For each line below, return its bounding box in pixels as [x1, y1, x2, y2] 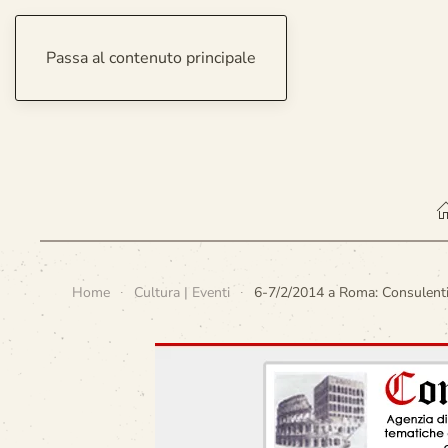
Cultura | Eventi [134, 283, 230, 302]
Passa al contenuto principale [46, 47, 256, 69]
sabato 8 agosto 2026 [40, 80, 177, 100]
